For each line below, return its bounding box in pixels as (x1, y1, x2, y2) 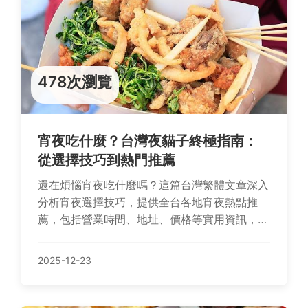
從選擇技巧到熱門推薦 (38, 152, 175, 168)
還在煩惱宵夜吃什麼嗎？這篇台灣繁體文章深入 (38, 178, 269, 192)
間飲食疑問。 (38, 247, 104, 261)
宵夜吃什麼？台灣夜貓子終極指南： (38, 133, 258, 149)
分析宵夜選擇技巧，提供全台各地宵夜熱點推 (38, 195, 258, 209)
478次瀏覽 (38, 72, 112, 91)
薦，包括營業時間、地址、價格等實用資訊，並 (38, 212, 269, 226)
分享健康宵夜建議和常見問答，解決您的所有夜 (38, 230, 269, 243)
